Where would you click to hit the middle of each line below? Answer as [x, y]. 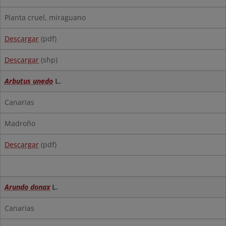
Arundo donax [27, 187]
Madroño [20, 123]
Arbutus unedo [29, 81]
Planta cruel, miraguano [45, 17]
